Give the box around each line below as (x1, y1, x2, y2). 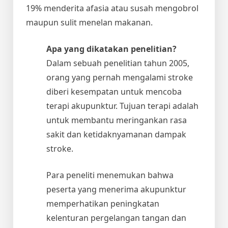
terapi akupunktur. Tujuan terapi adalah (46, 100, 198, 111)
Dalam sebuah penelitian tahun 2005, (46, 57, 189, 69)
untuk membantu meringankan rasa (46, 114, 187, 126)
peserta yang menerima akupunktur (46, 183, 186, 195)
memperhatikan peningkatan (46, 197, 159, 209)
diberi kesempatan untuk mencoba (46, 85, 182, 97)
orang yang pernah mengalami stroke (46, 71, 193, 83)
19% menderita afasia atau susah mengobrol (26, 2, 198, 14)
